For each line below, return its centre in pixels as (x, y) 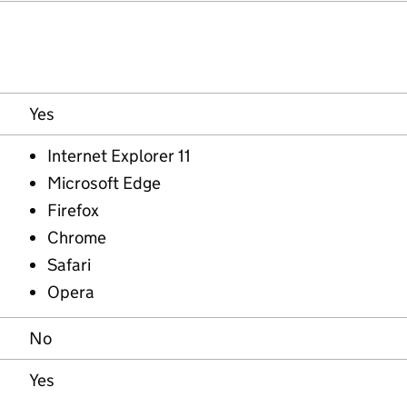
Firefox (73, 210)
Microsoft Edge (104, 183)
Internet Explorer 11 (119, 156)
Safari (69, 265)
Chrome (77, 238)
